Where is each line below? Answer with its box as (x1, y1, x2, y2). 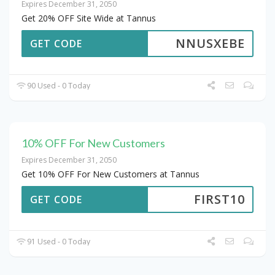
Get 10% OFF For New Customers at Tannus (21, 168, 199, 180)
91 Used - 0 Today (25, 236, 91, 247)
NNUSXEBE (176, 35, 245, 52)
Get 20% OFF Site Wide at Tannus (21, 12, 156, 25)
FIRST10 (194, 191, 245, 208)
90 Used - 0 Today (25, 80, 91, 91)
